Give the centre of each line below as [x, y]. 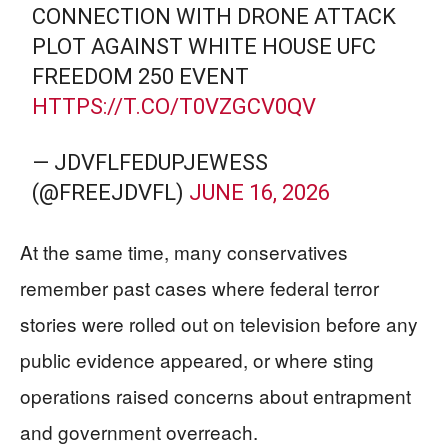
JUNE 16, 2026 [260, 192]
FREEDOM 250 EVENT [141, 76]
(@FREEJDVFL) [111, 192]
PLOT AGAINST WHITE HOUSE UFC [204, 46]
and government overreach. [139, 431]
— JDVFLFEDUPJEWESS [150, 162]
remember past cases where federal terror [199, 287]
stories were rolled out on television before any [219, 323]
